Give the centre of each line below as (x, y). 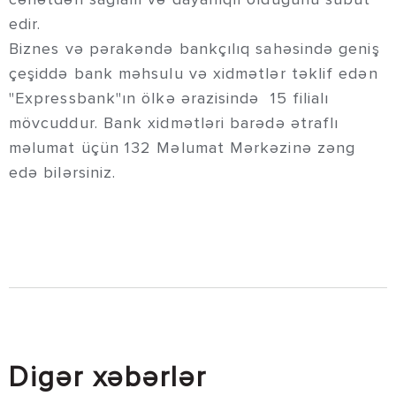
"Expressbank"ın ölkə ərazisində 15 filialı (169, 99)
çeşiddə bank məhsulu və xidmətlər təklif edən (194, 74)
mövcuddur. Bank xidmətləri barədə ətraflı (174, 123)
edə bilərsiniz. (63, 173)
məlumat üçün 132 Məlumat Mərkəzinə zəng (183, 148)
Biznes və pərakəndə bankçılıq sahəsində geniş (194, 49)
